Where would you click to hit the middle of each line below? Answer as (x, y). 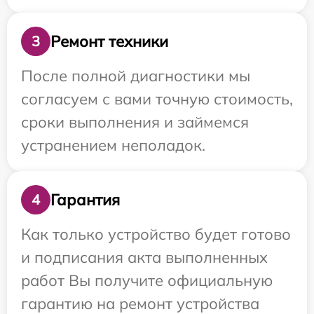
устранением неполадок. (113, 145)
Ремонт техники (109, 41)
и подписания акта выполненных (144, 258)
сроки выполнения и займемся (135, 122)
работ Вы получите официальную (147, 281)
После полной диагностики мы (136, 76)
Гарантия (85, 199)
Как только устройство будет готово (156, 234)
